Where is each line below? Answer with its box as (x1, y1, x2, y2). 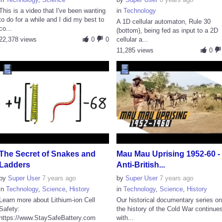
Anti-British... (116, 160, 166, 169)
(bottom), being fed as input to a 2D (116, 26, 219, 34)
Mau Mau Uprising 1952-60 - (116, 149, 221, 158)
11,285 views (116, 46, 154, 54)
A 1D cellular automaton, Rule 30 (116, 17, 211, 25)
